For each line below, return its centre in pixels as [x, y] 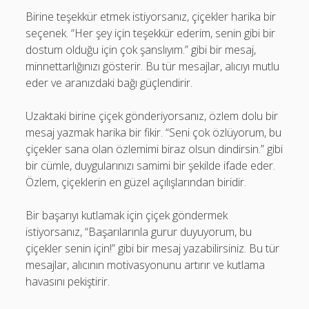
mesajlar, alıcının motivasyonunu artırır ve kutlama [146, 265]
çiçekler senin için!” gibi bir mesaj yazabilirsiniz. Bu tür [153, 248]
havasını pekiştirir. [68, 281]
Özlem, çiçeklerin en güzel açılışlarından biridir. [136, 182]
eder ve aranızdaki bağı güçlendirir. [109, 83]
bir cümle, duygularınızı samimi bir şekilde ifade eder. [151, 166]
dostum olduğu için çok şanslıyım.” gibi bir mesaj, [141, 50]
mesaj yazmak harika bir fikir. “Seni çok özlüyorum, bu [154, 132]
